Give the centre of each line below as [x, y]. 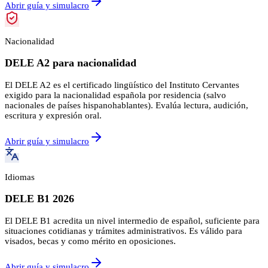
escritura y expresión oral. [53, 115]
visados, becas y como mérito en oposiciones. [90, 241]
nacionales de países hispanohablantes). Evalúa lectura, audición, [127, 105]
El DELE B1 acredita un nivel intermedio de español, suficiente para [132, 220]
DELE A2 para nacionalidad [71, 63]
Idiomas [20, 177]
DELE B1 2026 [39, 199]
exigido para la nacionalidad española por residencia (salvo [115, 95]
